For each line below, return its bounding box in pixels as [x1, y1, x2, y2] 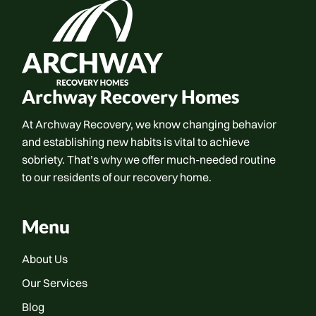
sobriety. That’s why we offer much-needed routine [22, 152, 276, 166]
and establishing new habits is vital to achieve [22, 135, 250, 149]
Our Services [22, 276, 88, 290]
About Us [22, 252, 68, 266]
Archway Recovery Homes [22, 89, 240, 107]
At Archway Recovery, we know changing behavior [22, 117, 277, 131]
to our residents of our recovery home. [22, 170, 212, 184]
